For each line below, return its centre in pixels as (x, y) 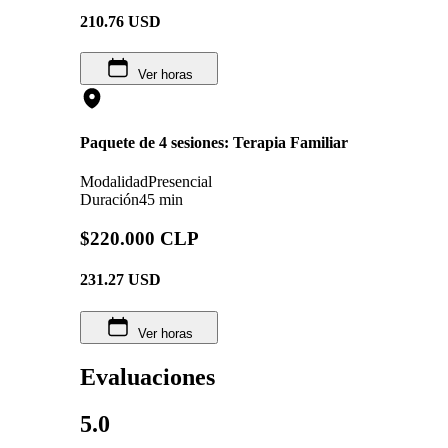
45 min (161, 200)
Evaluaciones (147, 376)
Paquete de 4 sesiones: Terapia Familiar (214, 143)
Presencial (180, 182)
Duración (109, 200)
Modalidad (114, 182)
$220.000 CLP (139, 239)
